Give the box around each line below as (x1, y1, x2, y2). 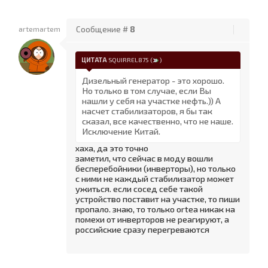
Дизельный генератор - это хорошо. (82, 75, 224, 86)
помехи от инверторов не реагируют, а (75, 214, 229, 225)
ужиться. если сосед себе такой (75, 183, 203, 194)
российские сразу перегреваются (75, 224, 209, 235)
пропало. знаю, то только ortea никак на (75, 203, 235, 215)
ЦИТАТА (81, 56, 107, 63)
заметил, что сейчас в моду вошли (75, 153, 213, 164)
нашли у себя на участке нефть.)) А (82, 95, 221, 106)
